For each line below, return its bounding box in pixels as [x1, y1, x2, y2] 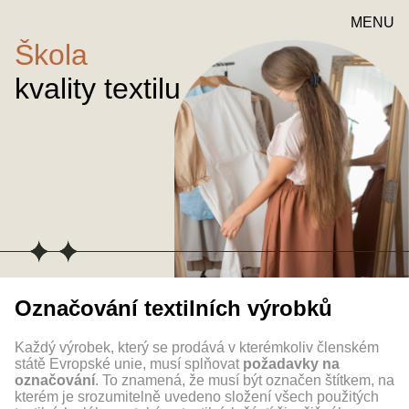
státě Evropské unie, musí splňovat [15, 355, 243, 372]
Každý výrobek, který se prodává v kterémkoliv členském [15, 339, 379, 355]
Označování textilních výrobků [15, 295, 332, 320]
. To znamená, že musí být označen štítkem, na [95, 372, 394, 388]
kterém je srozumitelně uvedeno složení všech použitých [15, 388, 379, 404]
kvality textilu [15, 71, 181, 105]
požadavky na [243, 355, 340, 372]
